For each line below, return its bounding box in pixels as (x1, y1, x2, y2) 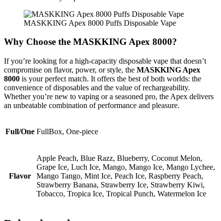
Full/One (5, 127, 35, 136)
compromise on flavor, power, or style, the (4, 65, 137, 74)
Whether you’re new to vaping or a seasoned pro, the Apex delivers (4, 92, 214, 101)
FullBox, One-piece (37, 127, 98, 136)
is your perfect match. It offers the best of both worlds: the (20, 74, 201, 83)
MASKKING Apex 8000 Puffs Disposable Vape (24, 18, 176, 27)
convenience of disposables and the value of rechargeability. (4, 83, 190, 92)
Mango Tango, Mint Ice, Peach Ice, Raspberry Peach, (37, 171, 203, 180)
